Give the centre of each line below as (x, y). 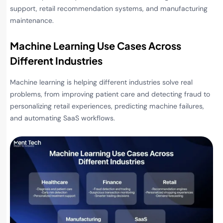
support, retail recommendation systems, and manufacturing (109, 8)
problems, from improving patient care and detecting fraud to (110, 94)
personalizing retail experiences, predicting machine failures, (107, 106)
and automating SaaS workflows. (62, 118)
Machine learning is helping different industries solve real (101, 82)
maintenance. (32, 20)
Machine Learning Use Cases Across (96, 46)
